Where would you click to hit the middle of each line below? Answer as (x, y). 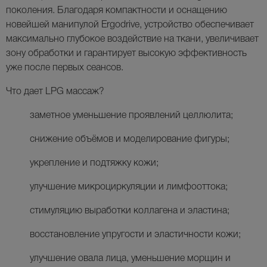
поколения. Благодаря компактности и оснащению (117, 11)
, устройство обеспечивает (197, 25)
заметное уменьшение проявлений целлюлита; (131, 116)
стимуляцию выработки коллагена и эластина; (130, 211)
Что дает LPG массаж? (55, 92)
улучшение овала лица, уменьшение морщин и (130, 259)
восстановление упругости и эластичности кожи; (135, 235)
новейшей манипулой (54, 25)
